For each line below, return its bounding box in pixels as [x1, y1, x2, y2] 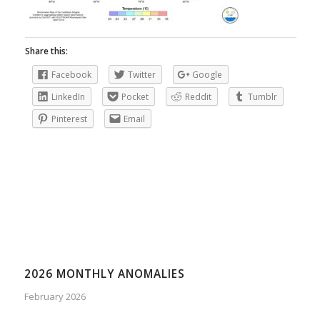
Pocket [121, 90, 149, 103]
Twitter [127, 68, 156, 81]
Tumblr [247, 90, 277, 103]
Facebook [51, 68, 91, 81]
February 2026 [24, 289, 86, 303]
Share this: [24, 44, 68, 57]
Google [191, 68, 222, 81]
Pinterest [51, 112, 87, 125]
